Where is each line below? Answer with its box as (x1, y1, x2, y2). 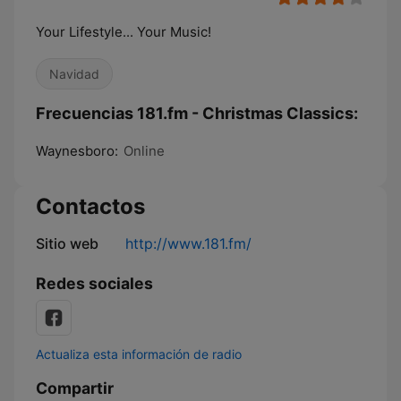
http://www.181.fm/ (125, 235, 252, 252)
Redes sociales (36, 274, 153, 293)
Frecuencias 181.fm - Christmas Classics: (36, 104, 358, 123)
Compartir (36, 379, 114, 397)
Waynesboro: (36, 142, 118, 159)
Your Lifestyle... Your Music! (36, 23, 211, 40)
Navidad (49, 66, 99, 81)
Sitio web (36, 235, 98, 252)
